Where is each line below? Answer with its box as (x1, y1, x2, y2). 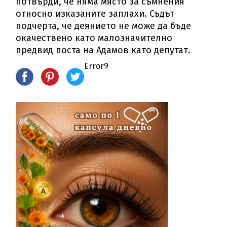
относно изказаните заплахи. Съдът (16, 8, 175, 19)
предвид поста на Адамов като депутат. (16, 44, 191, 56)
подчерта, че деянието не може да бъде (16, 20, 192, 31)
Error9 (84, 61, 109, 71)
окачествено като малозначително (16, 32, 173, 44)
